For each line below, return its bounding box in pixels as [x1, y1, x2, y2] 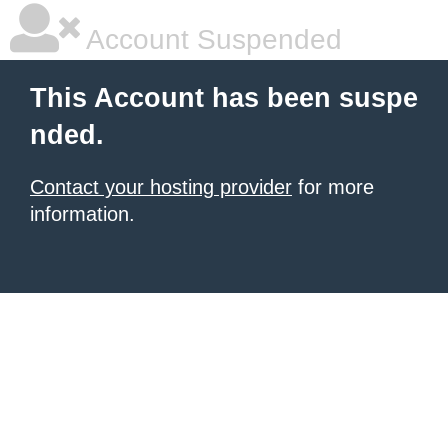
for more [292, 176, 374, 198]
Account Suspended [80, 24, 342, 55]
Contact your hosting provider [30, 176, 292, 198]
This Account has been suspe [30, 83, 418, 113]
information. [30, 203, 135, 225]
